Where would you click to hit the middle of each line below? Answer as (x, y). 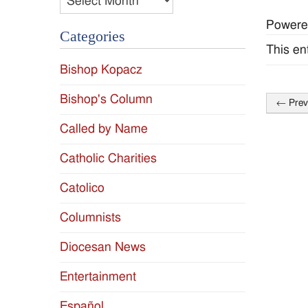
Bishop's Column (106, 100)
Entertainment (98, 277)
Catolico (82, 188)
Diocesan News (103, 247)
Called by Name (104, 129)
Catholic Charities (108, 159)
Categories (92, 37)
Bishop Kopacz (101, 70)
